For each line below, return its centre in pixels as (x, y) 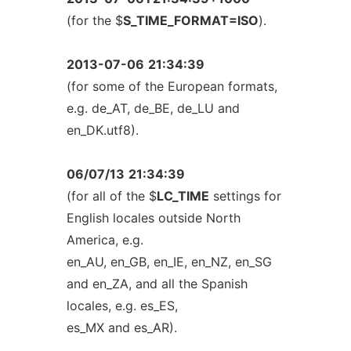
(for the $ (94, 20)
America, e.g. (105, 240)
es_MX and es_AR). (121, 327)
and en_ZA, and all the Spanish (157, 284)
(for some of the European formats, (172, 86)
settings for (245, 196)
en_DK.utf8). (102, 130)
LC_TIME (183, 196)
